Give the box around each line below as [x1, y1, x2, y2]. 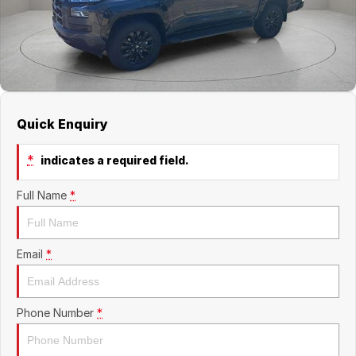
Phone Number [17, 306, 94, 319]
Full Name [17, 188, 67, 202]
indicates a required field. [38, 153, 189, 167]
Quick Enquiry [17, 116, 108, 132]
